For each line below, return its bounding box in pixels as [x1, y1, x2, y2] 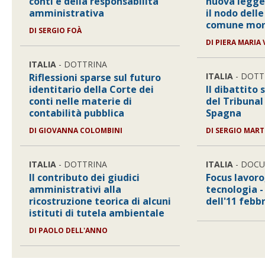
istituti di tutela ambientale [29, 206, 165, 219]
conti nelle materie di [29, 95, 132, 108]
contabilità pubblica [29, 106, 125, 119]
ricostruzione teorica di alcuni [29, 195, 172, 208]
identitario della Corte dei [29, 83, 154, 96]
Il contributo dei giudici [29, 171, 140, 184]
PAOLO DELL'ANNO [38, 225, 108, 235]
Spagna [206, 106, 242, 119]
